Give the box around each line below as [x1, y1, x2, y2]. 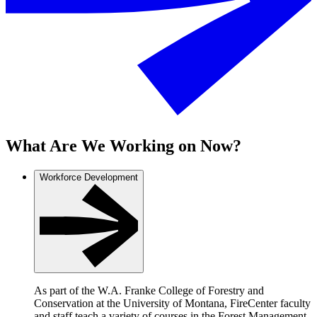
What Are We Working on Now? [6, 136, 241, 155]
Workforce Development [40, 171, 138, 183]
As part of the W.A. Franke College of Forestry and [34, 284, 264, 297]
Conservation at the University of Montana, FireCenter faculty [34, 297, 311, 310]
